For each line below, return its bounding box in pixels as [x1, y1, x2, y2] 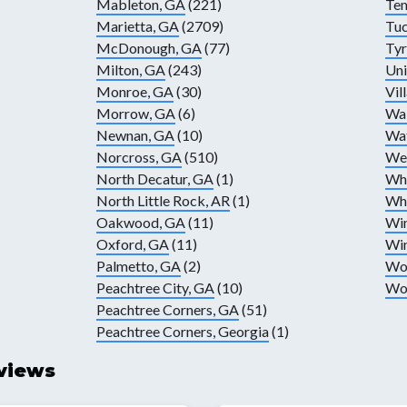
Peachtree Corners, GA [95, 301, 239, 319]
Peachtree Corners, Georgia [95, 323, 269, 341]
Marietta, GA [95, 17, 179, 35]
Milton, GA [95, 61, 165, 79]
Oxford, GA [95, 235, 169, 253]
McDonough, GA [95, 39, 202, 57]
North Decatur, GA [95, 170, 213, 188]
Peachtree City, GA [95, 279, 214, 297]
